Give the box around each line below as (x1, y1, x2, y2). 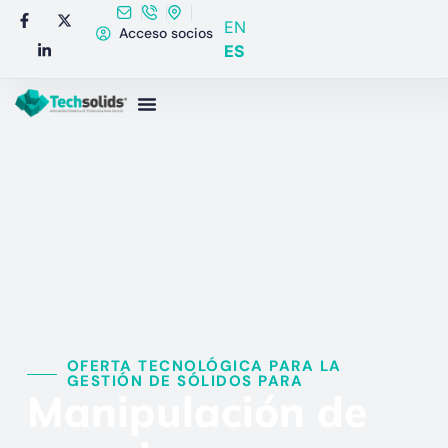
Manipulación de (26, 384, 367, 438)
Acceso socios (119, 24, 214, 42)
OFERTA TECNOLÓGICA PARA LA (66, 355, 342, 376)
